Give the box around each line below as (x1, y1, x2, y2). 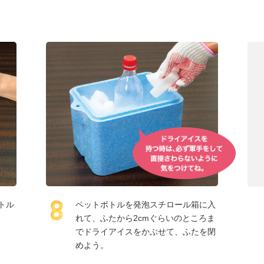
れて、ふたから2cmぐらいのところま (75, 213, 216, 223)
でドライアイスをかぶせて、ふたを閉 (75, 226, 216, 236)
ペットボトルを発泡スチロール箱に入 (75, 199, 216, 209)
